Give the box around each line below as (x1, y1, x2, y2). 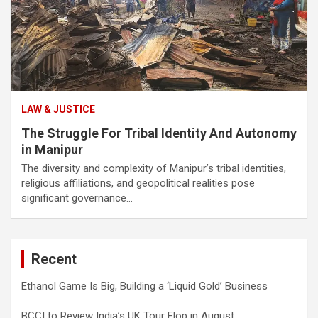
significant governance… (21, 191, 133, 204)
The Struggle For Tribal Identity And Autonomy (21, 125, 297, 141)
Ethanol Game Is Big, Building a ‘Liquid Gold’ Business (21, 279, 268, 292)
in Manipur (21, 141, 83, 157)
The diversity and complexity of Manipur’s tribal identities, (21, 161, 286, 175)
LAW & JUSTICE (21, 103, 95, 115)
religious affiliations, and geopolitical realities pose (21, 176, 255, 190)
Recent (31, 250, 77, 268)
